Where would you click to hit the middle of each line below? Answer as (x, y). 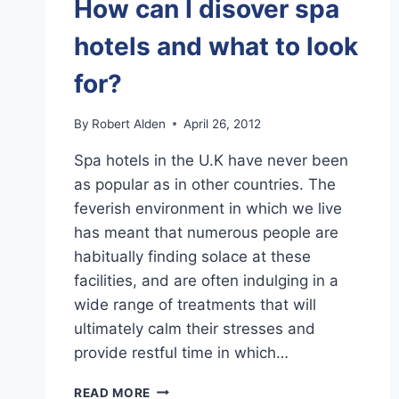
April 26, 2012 (223, 123)
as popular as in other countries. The (205, 184)
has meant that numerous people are (206, 232)
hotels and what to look (216, 46)
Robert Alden (129, 123)
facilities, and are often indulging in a (206, 280)
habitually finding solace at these (192, 256)
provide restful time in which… (181, 352)
